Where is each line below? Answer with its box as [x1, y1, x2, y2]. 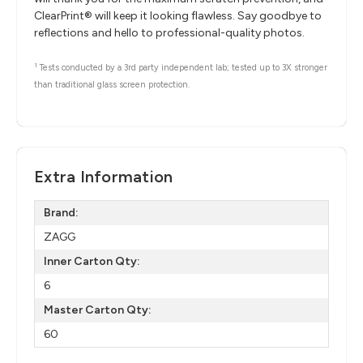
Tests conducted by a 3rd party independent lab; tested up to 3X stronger [37, 62, 327, 74]
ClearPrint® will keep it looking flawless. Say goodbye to [34, 9, 322, 23]
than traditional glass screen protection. [34, 79, 190, 91]
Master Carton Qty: [43, 303, 152, 318]
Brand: [43, 206, 79, 220]
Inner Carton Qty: [43, 254, 140, 269]
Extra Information [34, 166, 173, 186]
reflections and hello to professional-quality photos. [34, 26, 305, 41]
